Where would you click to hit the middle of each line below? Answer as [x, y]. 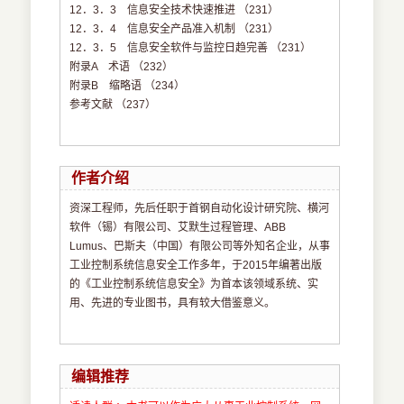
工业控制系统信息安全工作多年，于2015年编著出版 [196, 266]
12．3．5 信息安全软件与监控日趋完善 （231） [191, 48]
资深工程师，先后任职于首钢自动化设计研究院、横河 [200, 209]
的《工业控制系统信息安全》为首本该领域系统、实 [194, 285]
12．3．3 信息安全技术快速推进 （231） [174, 10]
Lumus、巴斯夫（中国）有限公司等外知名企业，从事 [200, 247]
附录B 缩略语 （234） [128, 86]
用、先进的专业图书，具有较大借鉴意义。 [173, 303]
